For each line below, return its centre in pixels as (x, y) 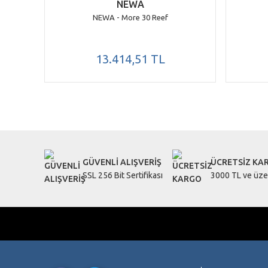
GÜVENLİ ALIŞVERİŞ (122, 162)
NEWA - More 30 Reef (130, 17)
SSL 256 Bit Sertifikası (123, 175)
